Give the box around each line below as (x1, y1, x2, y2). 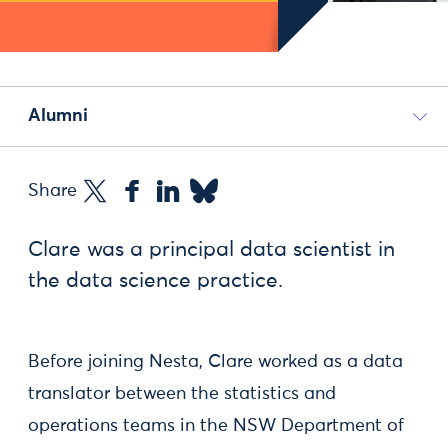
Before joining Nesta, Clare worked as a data (28, 353, 403, 371)
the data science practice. (28, 271, 283, 292)
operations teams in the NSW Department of (28, 417, 404, 435)
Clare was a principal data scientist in (28, 240, 395, 261)
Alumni (28, 107, 88, 125)
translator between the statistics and (28, 385, 336, 403)
